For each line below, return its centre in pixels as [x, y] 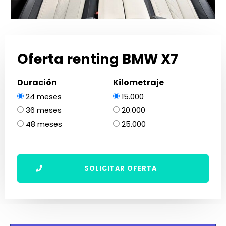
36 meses [44, 111]
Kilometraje [138, 83]
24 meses [44, 97]
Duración [37, 83]
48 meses [44, 124]
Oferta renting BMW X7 [98, 59]
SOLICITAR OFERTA [121, 168]
